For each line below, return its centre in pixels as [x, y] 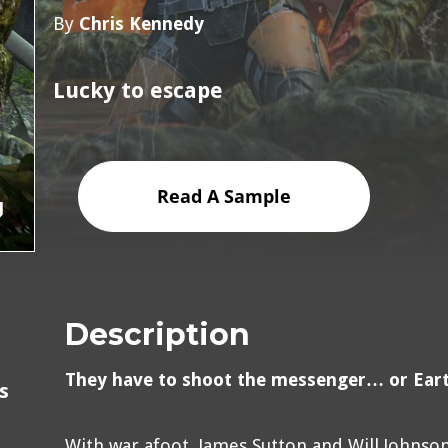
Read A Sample [223, 195]
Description [157, 334]
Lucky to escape [137, 90]
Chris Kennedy [141, 23]
